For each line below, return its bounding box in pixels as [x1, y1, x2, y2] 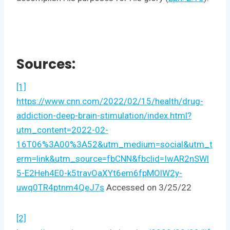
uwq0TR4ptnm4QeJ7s [16, 182, 104, 193]
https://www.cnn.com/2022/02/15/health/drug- [16, 95, 203, 106]
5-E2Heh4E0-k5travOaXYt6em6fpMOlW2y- [16, 167, 182, 178]
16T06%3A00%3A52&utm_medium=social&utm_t [16, 139, 213, 149]
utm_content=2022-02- [16, 124, 108, 135]
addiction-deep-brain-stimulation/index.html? [16, 110, 191, 121]
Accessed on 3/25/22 [104, 182, 191, 193]
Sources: [16, 54, 75, 73]
